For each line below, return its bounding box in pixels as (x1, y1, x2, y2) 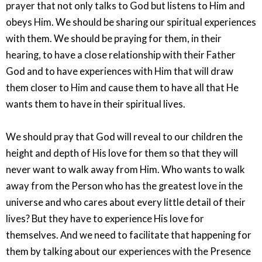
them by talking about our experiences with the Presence (6, 246, 251, 257)
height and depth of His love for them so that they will (6, 147, 238, 159)
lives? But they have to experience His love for (6, 213, 204, 225)
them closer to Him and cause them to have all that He (6, 81, 239, 94)
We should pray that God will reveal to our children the (6, 131, 243, 143)
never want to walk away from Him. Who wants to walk (6, 164, 245, 175)
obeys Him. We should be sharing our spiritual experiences (6, 16, 256, 28)
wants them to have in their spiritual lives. (6, 98, 185, 110)
